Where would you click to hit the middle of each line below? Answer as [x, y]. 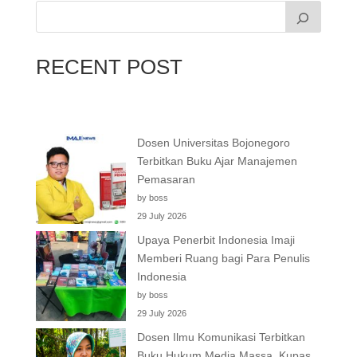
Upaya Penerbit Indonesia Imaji [216, 239]
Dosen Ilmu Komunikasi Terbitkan [221, 337]
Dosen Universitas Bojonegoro [213, 142]
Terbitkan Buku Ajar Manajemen [217, 161]
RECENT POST [109, 67]
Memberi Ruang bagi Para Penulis [223, 258]
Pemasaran [166, 179]
